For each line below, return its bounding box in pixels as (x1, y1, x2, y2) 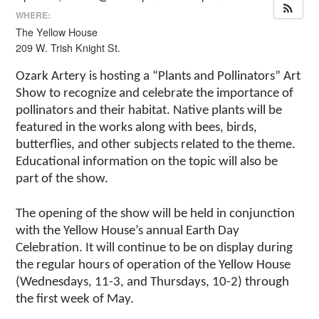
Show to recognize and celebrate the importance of (16, 86, 294, 100)
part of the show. (16, 172, 109, 186)
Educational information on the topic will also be (16, 155, 278, 169)
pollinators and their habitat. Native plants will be (16, 103, 283, 117)
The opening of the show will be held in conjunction (16, 206, 296, 221)
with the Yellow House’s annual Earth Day (16, 224, 240, 238)
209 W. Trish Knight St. (16, 40, 121, 55)
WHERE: (16, 8, 51, 21)
